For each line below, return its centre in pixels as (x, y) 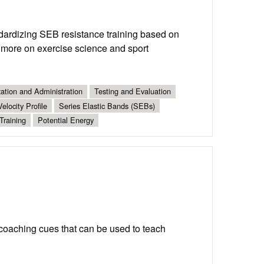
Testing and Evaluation (133, 91)
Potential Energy (66, 120)
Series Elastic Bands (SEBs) (107, 105)
